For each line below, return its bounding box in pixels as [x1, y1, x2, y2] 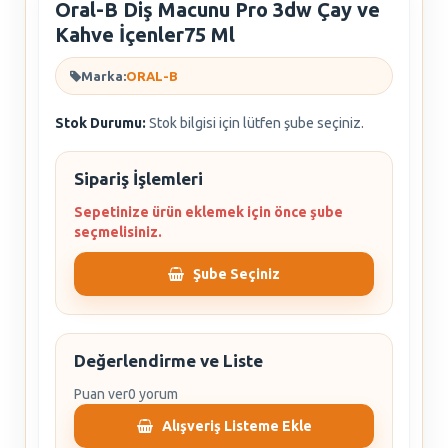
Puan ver [74, 386, 128, 402]
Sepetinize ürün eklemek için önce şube [74, 204, 343, 220]
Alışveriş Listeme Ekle [161, 418, 312, 434]
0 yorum [128, 386, 178, 402]
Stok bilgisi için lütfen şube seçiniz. [149, 115, 364, 131]
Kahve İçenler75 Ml [55, 23, 235, 46]
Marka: [81, 69, 126, 83]
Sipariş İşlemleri [74, 169, 203, 188]
